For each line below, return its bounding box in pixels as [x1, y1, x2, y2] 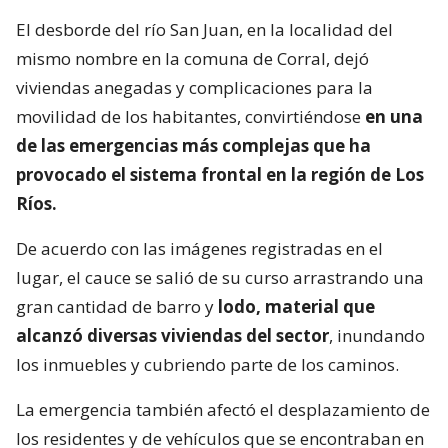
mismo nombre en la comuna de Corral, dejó [16, 46, 369, 70]
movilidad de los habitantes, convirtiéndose [16, 104, 365, 128]
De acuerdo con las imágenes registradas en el [16, 236, 383, 260]
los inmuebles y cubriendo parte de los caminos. [16, 352, 399, 376]
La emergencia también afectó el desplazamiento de [16, 397, 430, 421]
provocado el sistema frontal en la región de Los [16, 162, 424, 186]
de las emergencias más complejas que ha [16, 133, 371, 157]
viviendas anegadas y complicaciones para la [16, 75, 373, 99]
